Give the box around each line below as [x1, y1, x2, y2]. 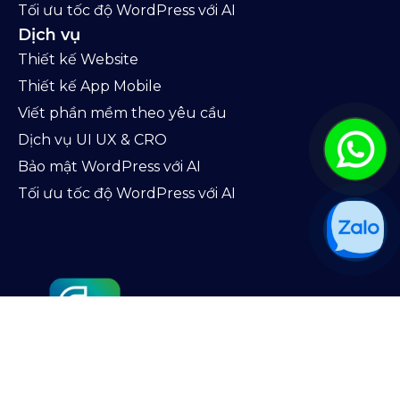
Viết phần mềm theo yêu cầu [18, 104, 227, 122]
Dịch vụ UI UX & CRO [18, 131, 167, 149]
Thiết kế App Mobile [18, 78, 162, 96]
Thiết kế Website [18, 51, 138, 69]
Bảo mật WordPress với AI [18, 158, 201, 176]
